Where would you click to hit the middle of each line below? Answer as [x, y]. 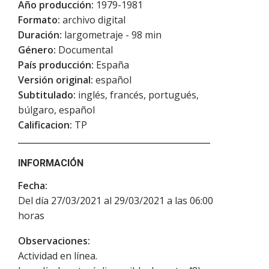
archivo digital [93, 20]
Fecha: [33, 186]
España [111, 65]
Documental [84, 50]
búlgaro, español [56, 110]
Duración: [40, 35]
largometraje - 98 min [112, 35]
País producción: [56, 65]
